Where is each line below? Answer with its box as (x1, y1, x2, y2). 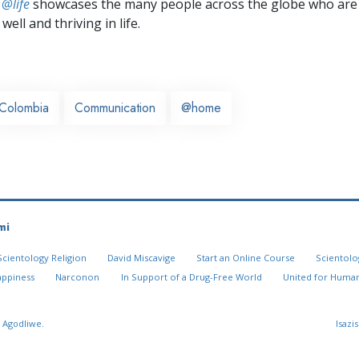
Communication (75, 98, 155, 117)
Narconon (55, 271, 100, 284)
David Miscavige (107, 252, 175, 264)
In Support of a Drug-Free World (120, 271, 262, 284)
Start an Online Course (196, 252, 295, 264)
